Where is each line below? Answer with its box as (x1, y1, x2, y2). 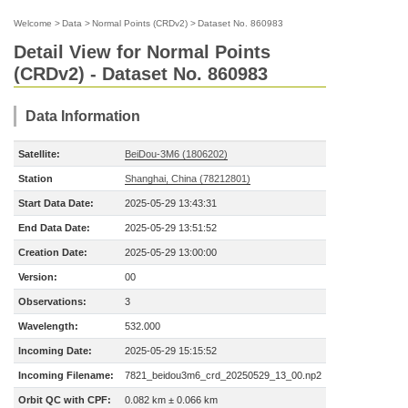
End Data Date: (18, 222, 90, 233)
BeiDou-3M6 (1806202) (125, 148, 228, 159)
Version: (18, 271, 57, 282)
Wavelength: (18, 321, 78, 331)
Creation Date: (18, 247, 87, 258)
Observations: (18, 296, 87, 307)
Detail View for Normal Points (14, 42, 270, 62)
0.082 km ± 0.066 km (125, 394, 218, 405)
